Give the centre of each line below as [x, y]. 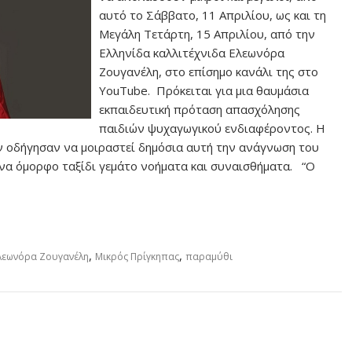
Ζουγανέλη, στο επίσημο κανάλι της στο [209, 71]
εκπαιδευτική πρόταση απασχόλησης [200, 109]
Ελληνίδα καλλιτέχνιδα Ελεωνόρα [192, 53]
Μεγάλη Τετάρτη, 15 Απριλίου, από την [207, 34]
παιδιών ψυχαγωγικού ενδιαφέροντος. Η [213, 128]
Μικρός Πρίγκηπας [137, 257]
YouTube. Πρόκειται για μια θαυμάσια [204, 90]
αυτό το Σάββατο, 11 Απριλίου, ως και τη [213, 15]
